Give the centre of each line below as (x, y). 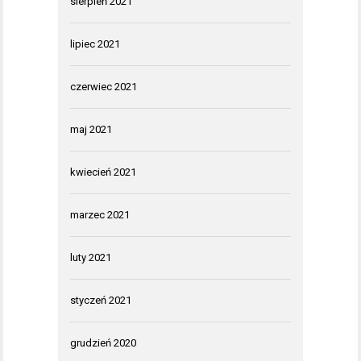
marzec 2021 (100, 215)
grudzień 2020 (103, 343)
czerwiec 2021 (104, 87)
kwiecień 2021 (103, 172)
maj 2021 (91, 130)
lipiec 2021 (95, 44)
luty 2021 (91, 258)
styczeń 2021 (101, 301)
